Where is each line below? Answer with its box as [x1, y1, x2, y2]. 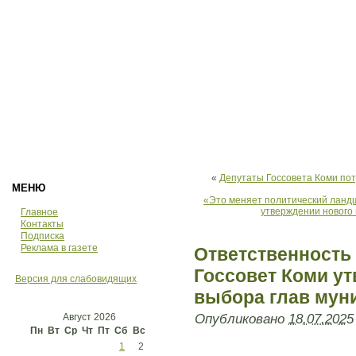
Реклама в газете [21, 242, 98, 253]
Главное [21, 207, 58, 218]
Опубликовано [195, 311, 284, 327]
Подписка [21, 230, 64, 242]
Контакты [21, 219, 64, 230]
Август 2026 [63, 311, 116, 323]
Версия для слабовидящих [15, 273, 137, 284]
